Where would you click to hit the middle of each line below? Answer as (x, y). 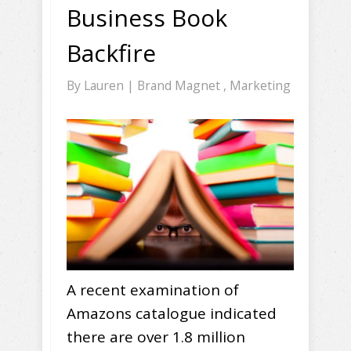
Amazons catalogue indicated (172, 314)
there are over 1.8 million (156, 337)
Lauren (105, 86)
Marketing (260, 86)
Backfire (111, 53)
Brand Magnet (180, 86)
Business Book (147, 18)
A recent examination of (153, 290)
